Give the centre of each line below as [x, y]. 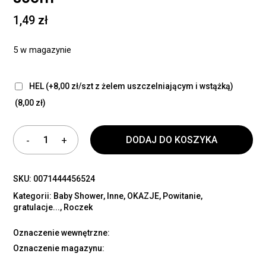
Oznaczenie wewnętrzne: [62, 233]
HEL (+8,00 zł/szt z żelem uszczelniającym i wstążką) [131, 86]
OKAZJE [143, 196]
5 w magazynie [42, 50]
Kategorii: [34, 196]
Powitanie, [183, 196]
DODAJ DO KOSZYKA [172, 140]
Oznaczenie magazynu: [59, 248]
